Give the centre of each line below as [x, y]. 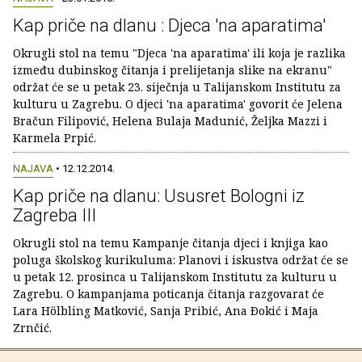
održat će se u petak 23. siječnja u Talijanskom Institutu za [177, 87]
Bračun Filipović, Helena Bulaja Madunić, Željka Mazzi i [170, 121]
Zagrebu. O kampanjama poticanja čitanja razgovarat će [168, 293]
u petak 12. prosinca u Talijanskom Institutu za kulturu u [175, 276]
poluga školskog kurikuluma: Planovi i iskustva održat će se [181, 259]
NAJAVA [33, 168]
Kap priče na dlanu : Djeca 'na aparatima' [169, 26]
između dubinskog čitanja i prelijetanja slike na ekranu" [173, 70]
